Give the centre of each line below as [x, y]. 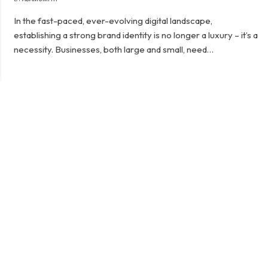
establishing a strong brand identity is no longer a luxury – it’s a [136, 35]
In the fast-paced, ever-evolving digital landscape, [113, 21]
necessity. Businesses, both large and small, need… [114, 49]
